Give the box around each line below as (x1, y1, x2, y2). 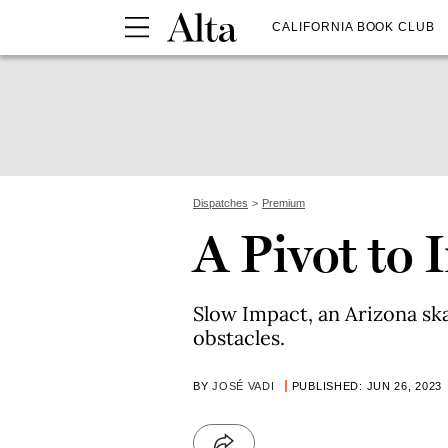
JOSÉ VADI (212, 380, 275, 392)
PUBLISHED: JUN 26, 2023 (291, 380, 443, 392)
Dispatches (193, 197, 248, 209)
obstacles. (193, 325, 285, 350)
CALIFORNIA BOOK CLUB (272, 19, 436, 34)
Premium (262, 197, 305, 209)
